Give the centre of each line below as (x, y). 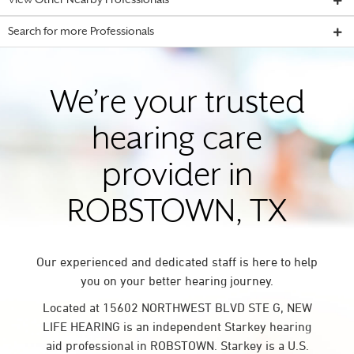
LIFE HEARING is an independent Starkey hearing (177, 326)
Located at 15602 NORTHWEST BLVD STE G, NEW (177, 307)
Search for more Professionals (81, 32)
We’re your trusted (177, 105)
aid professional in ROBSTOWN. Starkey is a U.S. (177, 345)
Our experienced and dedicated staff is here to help (177, 262)
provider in (177, 177)
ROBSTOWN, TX (177, 214)
